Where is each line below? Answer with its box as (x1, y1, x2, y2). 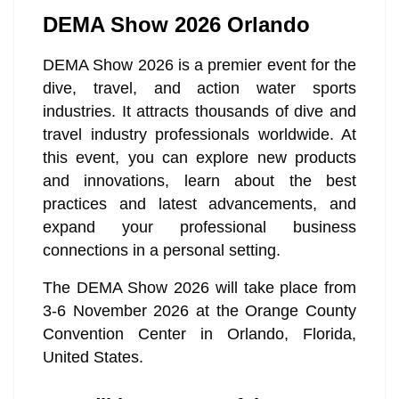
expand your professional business (43, 218, 356, 237)
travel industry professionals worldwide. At (43, 126, 356, 144)
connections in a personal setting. (43, 241, 281, 260)
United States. (43, 348, 143, 367)
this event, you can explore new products (43, 149, 356, 167)
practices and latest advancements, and (43, 195, 356, 214)
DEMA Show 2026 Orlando (43, 12, 310, 37)
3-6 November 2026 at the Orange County (43, 302, 356, 321)
